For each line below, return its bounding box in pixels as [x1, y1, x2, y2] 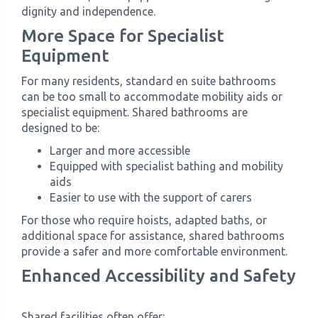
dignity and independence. [21, 5, 155, 18]
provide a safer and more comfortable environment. [21, 245, 287, 258]
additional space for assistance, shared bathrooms [21, 229, 285, 242]
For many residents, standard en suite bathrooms [21, 75, 276, 87]
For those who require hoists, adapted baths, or [21, 214, 267, 226]
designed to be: [21, 121, 99, 134]
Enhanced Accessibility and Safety [21, 265, 296, 286]
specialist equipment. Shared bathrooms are [21, 106, 248, 119]
